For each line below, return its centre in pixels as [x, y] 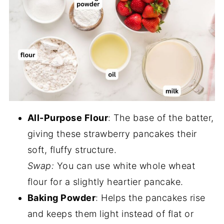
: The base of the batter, [161, 118]
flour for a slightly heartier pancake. [105, 182]
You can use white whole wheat [125, 166]
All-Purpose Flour [68, 118]
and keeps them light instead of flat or [110, 214]
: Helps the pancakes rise [150, 198]
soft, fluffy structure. [72, 150]
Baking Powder [61, 198]
